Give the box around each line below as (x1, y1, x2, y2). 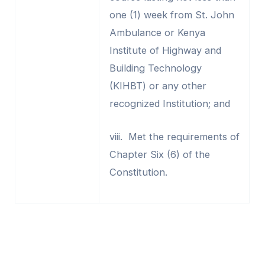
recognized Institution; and (109, 97, 230, 109)
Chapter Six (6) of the (109, 148, 210, 160)
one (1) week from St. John (109, 8, 234, 21)
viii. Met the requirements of (109, 131, 240, 143)
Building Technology (109, 62, 202, 74)
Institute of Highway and (109, 44, 221, 56)
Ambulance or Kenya (109, 26, 205, 38)
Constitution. (109, 166, 167, 178)
